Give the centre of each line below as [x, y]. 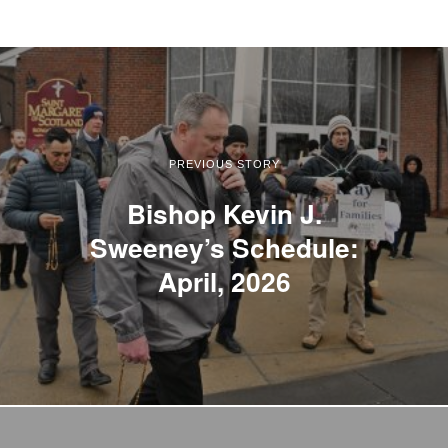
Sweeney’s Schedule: [224, 246]
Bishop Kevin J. [224, 212]
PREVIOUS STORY [224, 163]
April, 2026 [224, 280]
